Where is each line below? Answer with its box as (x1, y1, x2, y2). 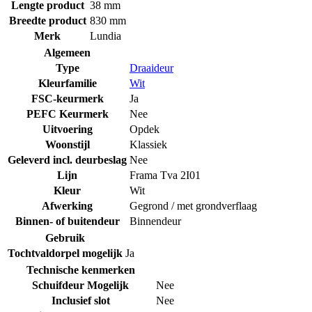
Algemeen (44, 46, 91, 58)
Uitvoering (42, 123, 93, 135)
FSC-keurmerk (31, 92, 104, 104)
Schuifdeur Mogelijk (32, 279, 129, 291)
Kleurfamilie (38, 77, 97, 89)
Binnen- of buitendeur (15, 214, 120, 227)
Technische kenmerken (26, 263, 135, 276)
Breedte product (8, 14, 86, 26)
